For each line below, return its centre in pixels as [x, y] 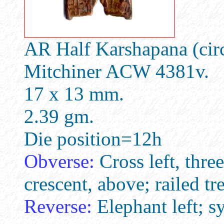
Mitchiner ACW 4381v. [116, 71]
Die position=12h [93, 139]
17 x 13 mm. [74, 94]
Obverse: [59, 161]
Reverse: [58, 206]
